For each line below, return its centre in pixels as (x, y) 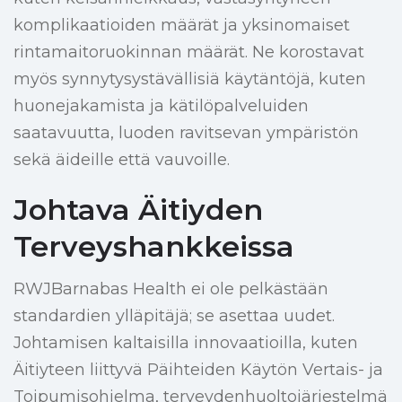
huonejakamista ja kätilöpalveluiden (161, 106)
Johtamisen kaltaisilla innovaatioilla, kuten (186, 343)
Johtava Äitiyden (138, 210)
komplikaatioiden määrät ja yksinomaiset (182, 26)
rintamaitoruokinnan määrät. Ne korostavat (189, 52)
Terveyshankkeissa (154, 247)
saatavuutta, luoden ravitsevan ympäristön (186, 133)
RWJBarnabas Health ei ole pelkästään (171, 289)
